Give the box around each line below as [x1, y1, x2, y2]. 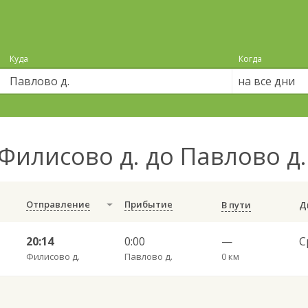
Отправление [25, 198, 90, 210]
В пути [221, 199, 251, 211]
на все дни [237, 74, 295, 89]
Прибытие [124, 198, 173, 210]
